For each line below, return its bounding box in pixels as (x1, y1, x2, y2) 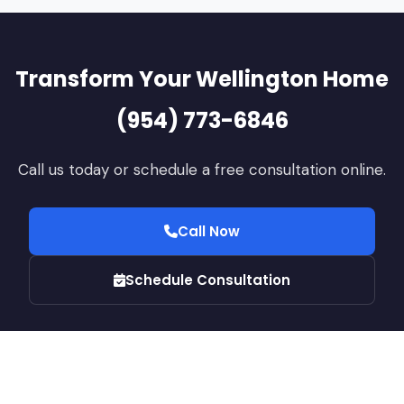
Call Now (178, 222, 240, 242)
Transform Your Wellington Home (15, 64, 389, 95)
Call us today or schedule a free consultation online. (18, 160, 386, 180)
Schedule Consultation (125, 271, 290, 290)
